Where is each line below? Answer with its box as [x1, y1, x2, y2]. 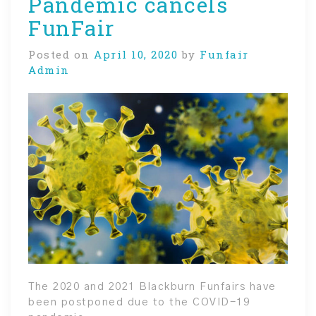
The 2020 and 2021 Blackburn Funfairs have [28, 281, 276, 293]
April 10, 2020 [94, 47, 178, 61]
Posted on [28, 47, 94, 61]
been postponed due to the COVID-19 [28, 297, 250, 308]
